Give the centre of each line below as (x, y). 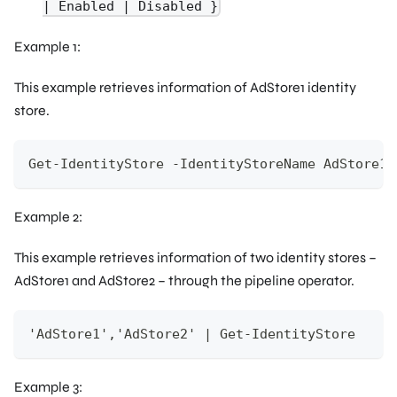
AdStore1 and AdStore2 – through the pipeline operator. (184, 280)
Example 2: (48, 216)
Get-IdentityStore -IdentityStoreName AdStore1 (208, 163)
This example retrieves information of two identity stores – (195, 257)
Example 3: (48, 386)
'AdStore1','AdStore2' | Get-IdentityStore (192, 334)
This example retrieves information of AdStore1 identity (185, 87)
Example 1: (47, 46)
